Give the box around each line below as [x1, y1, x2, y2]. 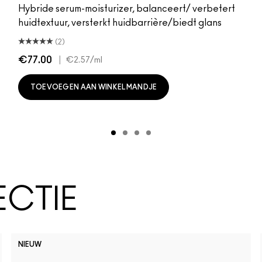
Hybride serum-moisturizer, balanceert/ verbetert [18, 4, 235, 13]
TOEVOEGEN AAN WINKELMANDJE [30, 83, 157, 91]
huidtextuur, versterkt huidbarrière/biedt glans [18, 18, 222, 27]
